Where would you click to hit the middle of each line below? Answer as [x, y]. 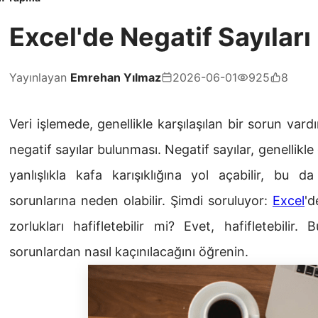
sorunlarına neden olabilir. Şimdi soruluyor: [141, 201]
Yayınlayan [40, 78]
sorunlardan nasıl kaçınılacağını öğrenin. [129, 252]
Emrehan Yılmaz [116, 78]
